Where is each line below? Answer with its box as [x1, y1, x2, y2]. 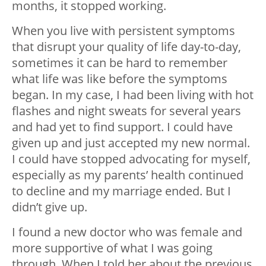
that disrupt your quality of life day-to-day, [12, 38, 241, 55]
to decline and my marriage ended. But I [12, 182, 231, 199]
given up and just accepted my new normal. [12, 134, 250, 151]
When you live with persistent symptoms [12, 22, 235, 39]
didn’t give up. [12, 198, 87, 215]
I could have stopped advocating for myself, [12, 150, 251, 167]
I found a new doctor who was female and [12, 223, 242, 240]
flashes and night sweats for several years [12, 102, 241, 119]
